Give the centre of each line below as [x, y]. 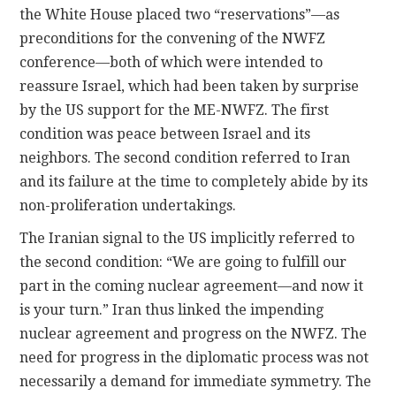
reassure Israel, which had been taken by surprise [190, 86]
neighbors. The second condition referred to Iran [185, 157]
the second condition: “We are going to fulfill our [183, 262]
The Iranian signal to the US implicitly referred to [187, 238]
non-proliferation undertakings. [128, 205]
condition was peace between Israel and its [165, 133]
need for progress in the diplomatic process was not [194, 357]
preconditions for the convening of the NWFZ [173, 38]
